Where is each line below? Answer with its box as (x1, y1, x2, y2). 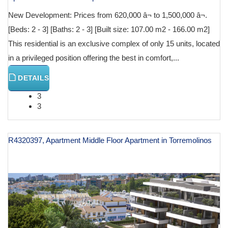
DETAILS (16, 74, 49, 82)
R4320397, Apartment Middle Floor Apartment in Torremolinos (8, 136, 212, 145)
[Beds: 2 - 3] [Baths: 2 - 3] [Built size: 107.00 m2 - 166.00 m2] (8, 25, 210, 34)
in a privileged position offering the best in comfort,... (8, 53, 179, 63)
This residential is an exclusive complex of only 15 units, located (8, 39, 220, 48)
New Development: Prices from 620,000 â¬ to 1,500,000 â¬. (8, 11, 207, 20)
